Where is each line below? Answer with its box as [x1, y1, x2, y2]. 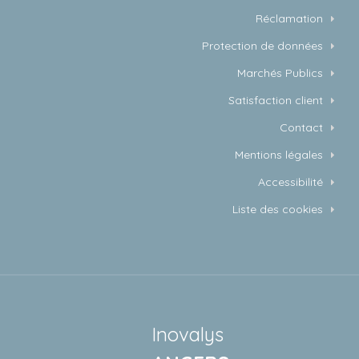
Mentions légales [235, 147, 323, 162]
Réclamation [256, 10, 323, 26]
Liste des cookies [232, 201, 323, 216]
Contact [280, 119, 323, 135]
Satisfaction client [228, 92, 323, 107]
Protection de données [202, 38, 323, 53]
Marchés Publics [237, 65, 323, 80]
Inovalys [151, 321, 224, 346]
